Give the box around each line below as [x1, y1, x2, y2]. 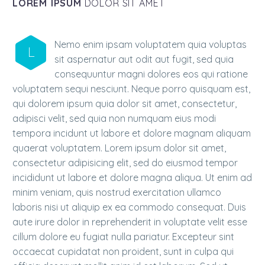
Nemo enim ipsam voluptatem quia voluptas [54, 38, 247, 51]
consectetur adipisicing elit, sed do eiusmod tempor [12, 157, 238, 169]
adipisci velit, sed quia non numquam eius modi [12, 112, 216, 125]
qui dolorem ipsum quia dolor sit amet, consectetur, [12, 98, 237, 110]
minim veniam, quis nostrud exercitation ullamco [12, 186, 221, 199]
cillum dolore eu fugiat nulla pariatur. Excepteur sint [12, 231, 234, 243]
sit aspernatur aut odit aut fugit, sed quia [54, 53, 234, 66]
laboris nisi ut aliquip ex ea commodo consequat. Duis [12, 201, 246, 214]
